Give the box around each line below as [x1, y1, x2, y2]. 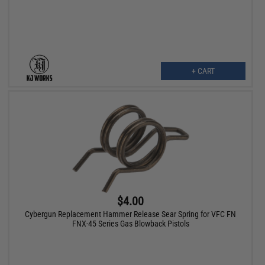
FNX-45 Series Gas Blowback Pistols [72, 218, 189, 228]
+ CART [191, 66, 215, 76]
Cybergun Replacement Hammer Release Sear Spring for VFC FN [25, 209, 237, 219]
